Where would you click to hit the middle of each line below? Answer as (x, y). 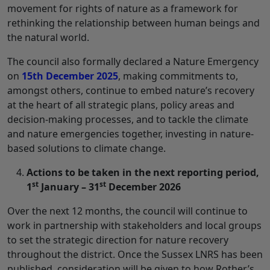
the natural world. (48, 37)
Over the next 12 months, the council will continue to (127, 211)
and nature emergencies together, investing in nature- (130, 133)
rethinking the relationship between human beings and (133, 23)
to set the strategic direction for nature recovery (118, 240)
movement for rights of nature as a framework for (123, 8)
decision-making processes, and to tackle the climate (128, 119)
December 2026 (143, 187)
